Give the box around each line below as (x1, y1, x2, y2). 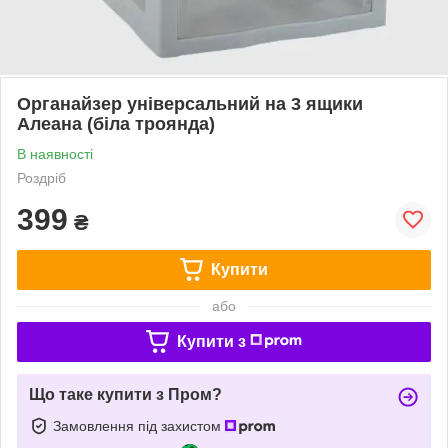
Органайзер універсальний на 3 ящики (17, 93, 363, 114)
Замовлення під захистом (53, 417, 225, 434)
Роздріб (17, 169, 66, 186)
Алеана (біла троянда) (17, 113, 215, 134)
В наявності (17, 145, 93, 162)
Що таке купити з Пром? (29, 385, 222, 403)
